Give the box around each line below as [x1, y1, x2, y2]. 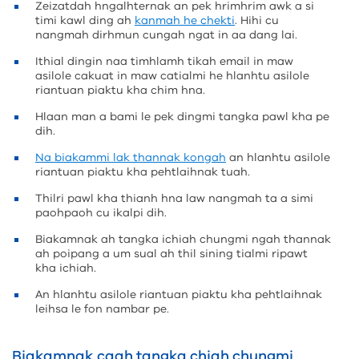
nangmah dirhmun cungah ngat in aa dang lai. [35, 27, 297, 42]
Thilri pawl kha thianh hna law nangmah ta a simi [35, 191, 313, 206]
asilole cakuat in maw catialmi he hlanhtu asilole [35, 68, 309, 83]
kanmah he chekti [135, 13, 235, 28]
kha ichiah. [35, 260, 96, 276]
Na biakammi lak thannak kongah [35, 150, 226, 165]
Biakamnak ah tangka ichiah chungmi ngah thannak [35, 232, 331, 247]
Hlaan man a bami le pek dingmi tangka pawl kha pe [35, 109, 329, 124]
